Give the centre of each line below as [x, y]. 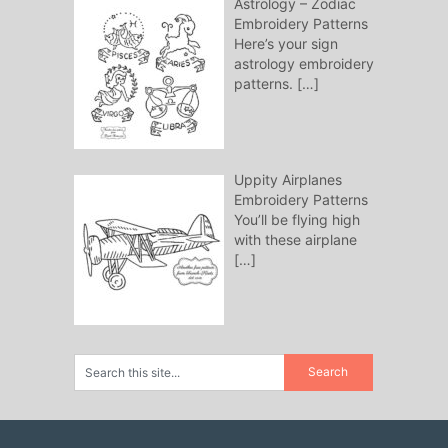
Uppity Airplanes [287, 179]
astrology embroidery [303, 63]
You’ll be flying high [296, 219]
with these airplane [295, 239]
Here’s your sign [285, 43]
